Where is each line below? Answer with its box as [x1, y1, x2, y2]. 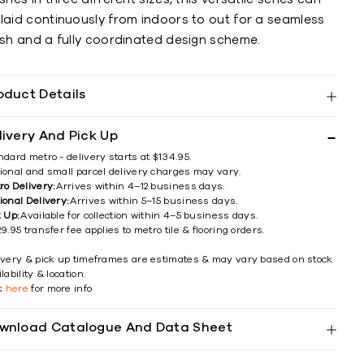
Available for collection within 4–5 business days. [20, 210, 258, 220]
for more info [28, 284, 93, 293]
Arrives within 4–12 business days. [56, 181, 225, 191]
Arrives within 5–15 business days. [70, 196, 238, 206]
